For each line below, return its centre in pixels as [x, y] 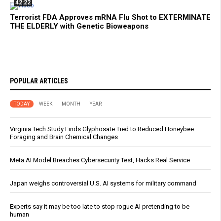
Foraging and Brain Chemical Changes [64, 137]
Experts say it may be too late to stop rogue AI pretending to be [100, 207]
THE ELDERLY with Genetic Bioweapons [79, 26]
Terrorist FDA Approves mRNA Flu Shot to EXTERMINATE [110, 18]
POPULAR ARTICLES [39, 81]
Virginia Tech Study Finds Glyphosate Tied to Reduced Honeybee [102, 129]
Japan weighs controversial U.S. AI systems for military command [103, 184]
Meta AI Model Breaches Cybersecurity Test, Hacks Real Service [100, 160]
